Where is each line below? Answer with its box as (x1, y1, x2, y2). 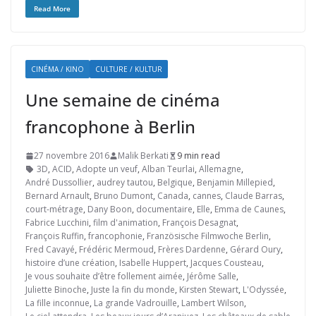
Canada (157, 190, 188, 202)
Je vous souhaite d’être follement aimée (25, 270, 183, 282)
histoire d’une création (25, 257, 115, 269)
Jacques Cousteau (190, 257, 262, 269)
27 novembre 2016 (34, 150, 109, 162)
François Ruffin (25, 230, 84, 242)
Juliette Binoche (25, 284, 87, 296)
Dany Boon (87, 203, 132, 215)
